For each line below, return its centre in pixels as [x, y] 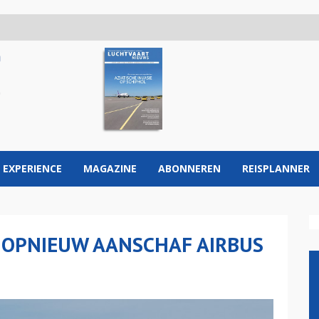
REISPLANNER [276, 168]
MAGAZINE [110, 168]
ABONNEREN [189, 168]
